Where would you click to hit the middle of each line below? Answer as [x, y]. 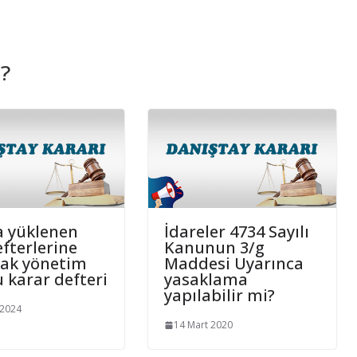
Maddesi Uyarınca [234, 264]
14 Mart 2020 [203, 325]
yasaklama [206, 280]
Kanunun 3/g [214, 248]
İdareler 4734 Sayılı [237, 232]
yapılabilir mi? [220, 296]
